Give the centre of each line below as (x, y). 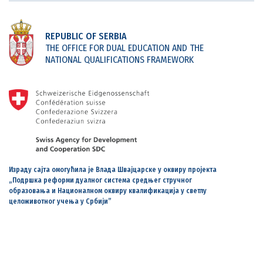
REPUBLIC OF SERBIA (86, 36)
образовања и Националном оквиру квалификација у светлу (108, 191)
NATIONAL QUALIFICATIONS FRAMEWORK (119, 60)
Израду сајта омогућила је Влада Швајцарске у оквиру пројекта (113, 170)
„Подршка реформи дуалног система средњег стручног (100, 181)
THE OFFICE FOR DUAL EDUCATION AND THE (124, 48)
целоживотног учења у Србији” (60, 202)
